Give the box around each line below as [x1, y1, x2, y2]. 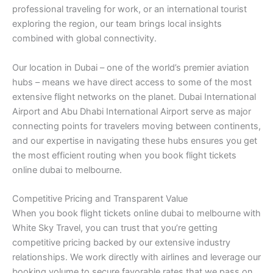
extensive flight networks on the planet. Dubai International [12, 91, 256, 102]
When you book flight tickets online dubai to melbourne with [12, 208, 261, 219]
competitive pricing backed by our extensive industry [12, 237, 230, 249]
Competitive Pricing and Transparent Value [12, 193, 188, 205]
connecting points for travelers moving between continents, [12, 120, 261, 132]
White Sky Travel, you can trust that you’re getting [12, 222, 218, 234]
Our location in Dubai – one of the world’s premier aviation [12, 62, 249, 73]
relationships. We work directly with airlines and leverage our [12, 252, 261, 263]
